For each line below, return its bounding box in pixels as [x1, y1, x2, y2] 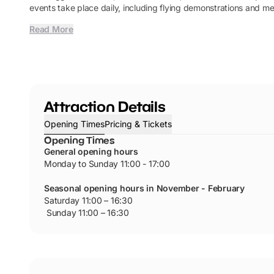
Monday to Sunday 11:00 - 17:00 [44, 158, 170, 169]
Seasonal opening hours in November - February [44, 183, 247, 193]
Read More [29, 24, 73, 34]
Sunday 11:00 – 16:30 [44, 207, 131, 218]
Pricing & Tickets [105, 119, 172, 129]
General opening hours [44, 146, 138, 157]
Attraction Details [44, 97, 166, 115]
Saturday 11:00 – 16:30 [44, 195, 133, 206]
